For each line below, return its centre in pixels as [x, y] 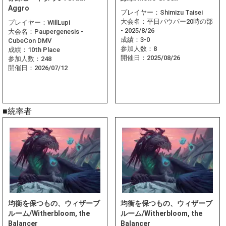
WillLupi [59, 23]
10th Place [44, 50]
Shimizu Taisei [181, 13]
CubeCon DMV [30, 41]
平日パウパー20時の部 [180, 22]
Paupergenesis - [59, 32]
